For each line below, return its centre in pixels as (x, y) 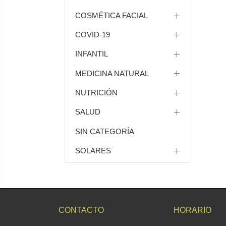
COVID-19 (92, 35)
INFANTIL (91, 54)
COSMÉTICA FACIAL (111, 15)
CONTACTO (81, 210)
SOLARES (93, 150)
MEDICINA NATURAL (112, 73)
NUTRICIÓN (96, 93)
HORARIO (192, 210)
